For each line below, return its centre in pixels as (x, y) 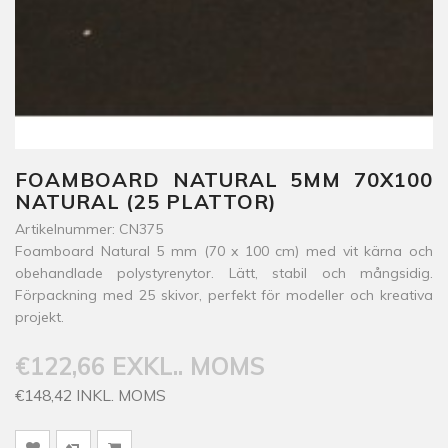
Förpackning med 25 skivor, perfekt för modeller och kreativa (224, 295)
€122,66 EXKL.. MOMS (140, 366)
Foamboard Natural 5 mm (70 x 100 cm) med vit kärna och (224, 251)
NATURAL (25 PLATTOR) (146, 201)
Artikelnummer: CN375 (89, 229)
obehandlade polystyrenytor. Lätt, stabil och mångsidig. (224, 273)
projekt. (39, 317)
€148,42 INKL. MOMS (90, 395)
